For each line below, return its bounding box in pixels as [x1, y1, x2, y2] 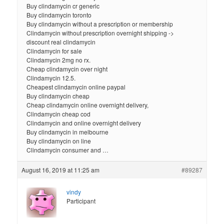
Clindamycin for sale [26, 46, 82, 55]
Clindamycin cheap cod [26, 109, 91, 118]
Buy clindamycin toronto [26, 10, 92, 19]
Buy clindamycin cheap [26, 91, 90, 100]
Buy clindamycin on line [26, 136, 91, 145]
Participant [66, 196, 96, 205]
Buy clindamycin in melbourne [26, 127, 109, 136]
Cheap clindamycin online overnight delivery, [26, 100, 149, 109]
